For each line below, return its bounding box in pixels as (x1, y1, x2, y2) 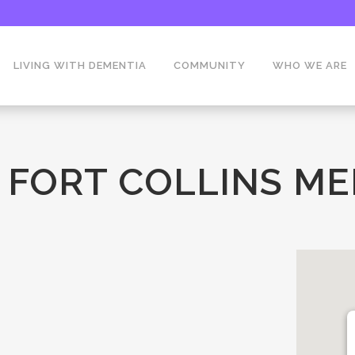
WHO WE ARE (273, 59, 347, 71)
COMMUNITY (174, 59, 246, 71)
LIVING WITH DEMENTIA (13, 59, 147, 71)
